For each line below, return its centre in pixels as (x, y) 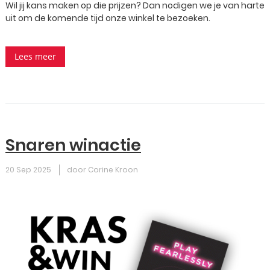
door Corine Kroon (102, 170)
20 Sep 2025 (28, 170)
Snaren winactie (73, 145)
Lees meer (35, 56)
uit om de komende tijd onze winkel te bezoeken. (108, 18)
